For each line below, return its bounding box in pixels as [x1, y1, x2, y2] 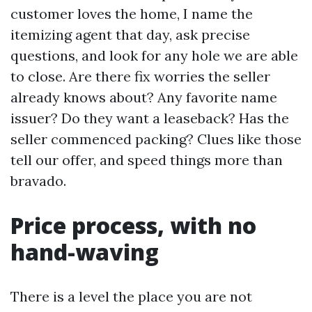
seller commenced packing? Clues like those [10, 130, 302, 148]
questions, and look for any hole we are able [10, 47, 298, 64]
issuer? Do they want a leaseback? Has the [10, 109, 289, 127]
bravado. [10, 172, 66, 189]
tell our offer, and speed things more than [10, 151, 283, 169]
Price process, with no [10, 210, 256, 240]
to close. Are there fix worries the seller [10, 68, 270, 85]
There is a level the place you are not [10, 288, 252, 305]
